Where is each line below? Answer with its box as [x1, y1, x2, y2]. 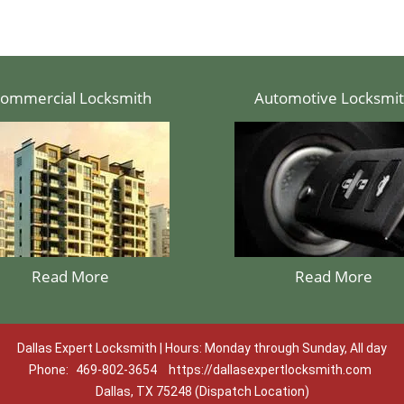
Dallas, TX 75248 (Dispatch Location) [95, 384, 309, 399]
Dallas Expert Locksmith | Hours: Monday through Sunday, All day [17, 341, 387, 355]
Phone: [28, 363, 71, 377]
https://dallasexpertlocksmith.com [168, 363, 372, 377]
